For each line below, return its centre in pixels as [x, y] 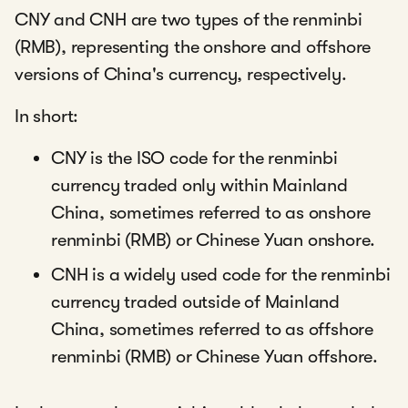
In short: [47, 116]
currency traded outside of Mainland [195, 302]
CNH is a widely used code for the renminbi [221, 275]
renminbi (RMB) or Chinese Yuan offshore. [214, 357]
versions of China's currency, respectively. [181, 74]
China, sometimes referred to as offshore [212, 329]
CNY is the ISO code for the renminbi [194, 158]
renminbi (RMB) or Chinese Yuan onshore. [214, 240]
